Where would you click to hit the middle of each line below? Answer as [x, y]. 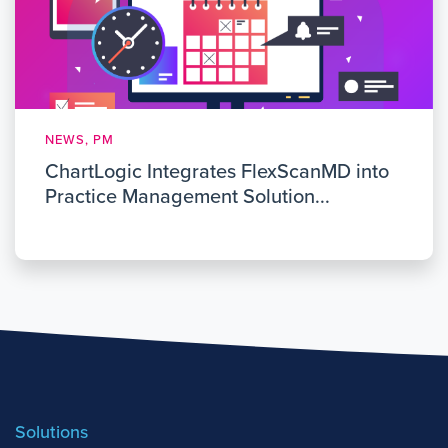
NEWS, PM [79, 140]
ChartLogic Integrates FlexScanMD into [217, 172]
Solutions [51, 432]
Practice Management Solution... [187, 197]
